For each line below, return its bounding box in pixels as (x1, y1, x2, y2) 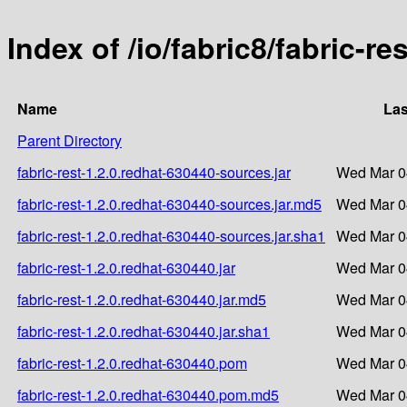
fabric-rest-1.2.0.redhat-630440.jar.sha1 (17, 320, 270, 342)
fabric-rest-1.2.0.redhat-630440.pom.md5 (17, 383, 279, 405)
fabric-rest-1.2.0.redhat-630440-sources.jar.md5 (17, 193, 322, 214)
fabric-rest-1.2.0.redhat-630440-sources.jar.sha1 (17, 224, 325, 246)
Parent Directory (17, 129, 122, 151)
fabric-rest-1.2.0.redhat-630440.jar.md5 (17, 288, 266, 310)
